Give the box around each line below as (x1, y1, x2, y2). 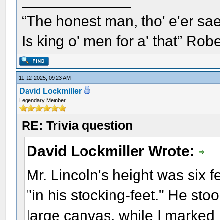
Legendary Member (19, 97, 66, 103)
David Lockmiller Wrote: (27, 143, 199, 159)
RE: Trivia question (22, 118, 133, 132)
